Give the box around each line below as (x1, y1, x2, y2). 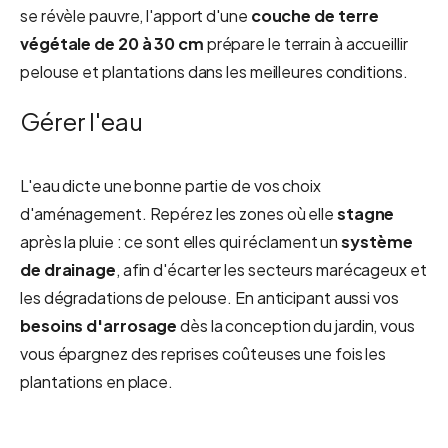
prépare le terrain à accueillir (203, 33, 408, 54)
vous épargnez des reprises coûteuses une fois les (20, 343, 387, 364)
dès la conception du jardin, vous (177, 315, 415, 336)
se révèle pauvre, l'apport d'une (20, 5, 251, 26)
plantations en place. (20, 371, 173, 392)
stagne (336, 203, 395, 224)
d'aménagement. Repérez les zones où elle (20, 203, 337, 224)
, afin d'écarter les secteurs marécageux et (115, 259, 427, 280)
